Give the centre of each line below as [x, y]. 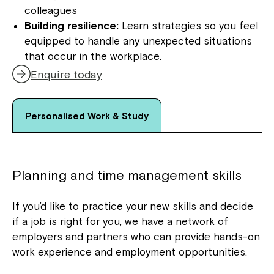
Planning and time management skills [127, 175]
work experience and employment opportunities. [130, 252]
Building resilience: [72, 26]
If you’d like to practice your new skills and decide [133, 206]
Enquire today [66, 74]
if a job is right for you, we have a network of [120, 221]
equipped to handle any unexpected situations [138, 41]
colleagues [51, 10]
